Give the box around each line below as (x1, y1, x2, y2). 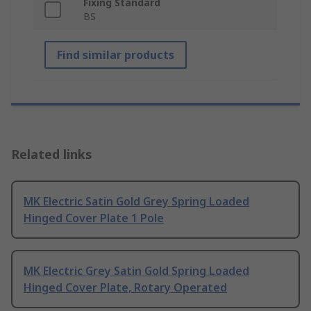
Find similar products (57, 47, 174, 63)
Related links (11, 146, 92, 163)
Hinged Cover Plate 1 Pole (24, 210, 164, 226)
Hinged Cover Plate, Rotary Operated (24, 280, 227, 296)
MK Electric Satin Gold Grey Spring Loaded (24, 194, 249, 210)
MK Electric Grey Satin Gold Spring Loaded (24, 263, 249, 279)
